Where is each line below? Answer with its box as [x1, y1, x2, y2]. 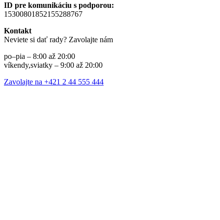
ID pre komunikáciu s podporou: [4, 1, 114, 10]
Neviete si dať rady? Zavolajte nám [4, 35, 113, 44]
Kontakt [4, 27, 31, 35]
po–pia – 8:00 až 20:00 [4, 52, 75, 61]
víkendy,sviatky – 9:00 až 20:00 [4, 61, 103, 70]
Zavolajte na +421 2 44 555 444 [4, 78, 104, 86]
